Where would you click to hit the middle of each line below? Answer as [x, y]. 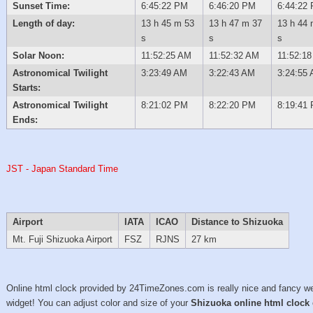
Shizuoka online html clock [250, 303]
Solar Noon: [38, 55]
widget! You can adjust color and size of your [99, 303]
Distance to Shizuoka [237, 221]
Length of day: [43, 23]
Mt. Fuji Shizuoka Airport [62, 239]
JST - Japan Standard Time [63, 168]
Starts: [26, 87]
